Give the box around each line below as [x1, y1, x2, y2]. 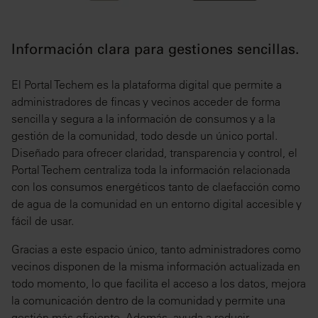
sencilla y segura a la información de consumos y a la [11, 111, 275, 126]
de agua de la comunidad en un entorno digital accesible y [11, 197, 302, 212]
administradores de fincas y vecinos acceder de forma [11, 94, 280, 109]
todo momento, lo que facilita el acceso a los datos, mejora [11, 276, 306, 291]
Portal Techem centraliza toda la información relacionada [11, 163, 290, 177]
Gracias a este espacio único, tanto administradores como [11, 242, 301, 257]
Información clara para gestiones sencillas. [11, 44, 300, 59]
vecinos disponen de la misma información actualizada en [11, 259, 300, 274]
